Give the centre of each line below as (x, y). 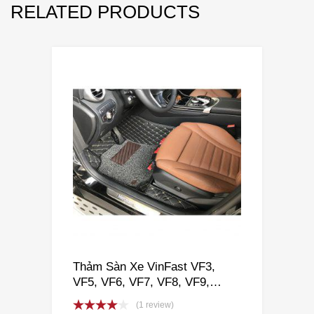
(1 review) (155, 305)
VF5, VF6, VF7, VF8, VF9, (141, 282)
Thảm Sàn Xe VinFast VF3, (144, 267)
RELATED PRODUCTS (105, 12)
